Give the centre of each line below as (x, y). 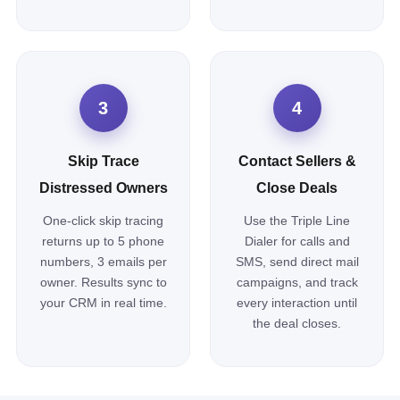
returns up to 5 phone (103, 241)
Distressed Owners (103, 188)
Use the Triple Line (297, 221)
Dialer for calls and (297, 241)
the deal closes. (297, 323)
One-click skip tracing (103, 221)
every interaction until (297, 303)
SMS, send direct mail (297, 262)
